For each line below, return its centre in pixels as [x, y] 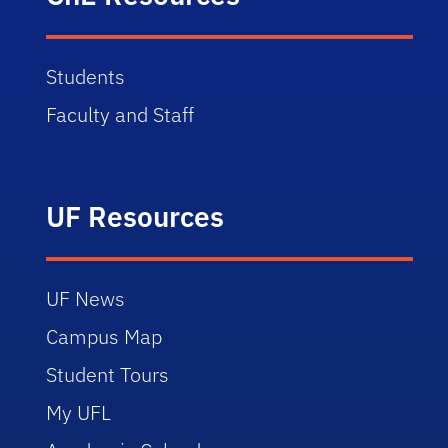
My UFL [79, 412]
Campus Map [104, 336]
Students [86, 76]
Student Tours [108, 374]
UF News [86, 298]
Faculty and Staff [120, 114]
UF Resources [135, 216]
